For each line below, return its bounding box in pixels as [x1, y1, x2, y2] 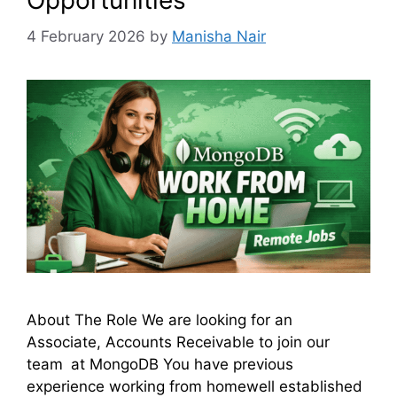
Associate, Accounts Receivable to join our [27, 333, 330, 352]
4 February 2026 [27, 27, 145, 45]
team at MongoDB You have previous [27, 355, 293, 374]
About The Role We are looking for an [27, 311, 292, 330]
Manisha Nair [172, 27, 266, 45]
